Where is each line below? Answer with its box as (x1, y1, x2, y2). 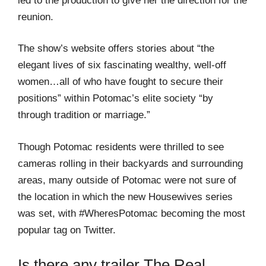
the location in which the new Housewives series (18, 191, 233, 202)
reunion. (18, 11, 53, 23)
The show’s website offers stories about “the (18, 43, 214, 55)
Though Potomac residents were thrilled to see (18, 141, 224, 153)
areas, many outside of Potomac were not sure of (18, 174, 236, 186)
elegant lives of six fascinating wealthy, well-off (18, 59, 226, 71)
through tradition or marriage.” (18, 109, 150, 121)
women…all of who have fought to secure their (18, 76, 223, 88)
